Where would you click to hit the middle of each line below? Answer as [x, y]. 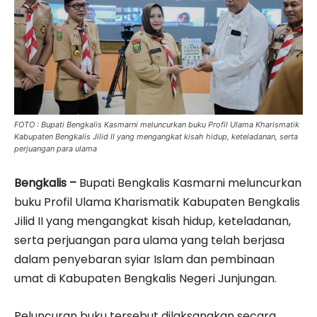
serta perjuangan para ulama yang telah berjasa [149, 240]
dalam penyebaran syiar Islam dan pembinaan [144, 259]
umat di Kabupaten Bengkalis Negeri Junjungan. [145, 278]
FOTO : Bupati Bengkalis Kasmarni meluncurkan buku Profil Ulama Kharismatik [157, 124]
